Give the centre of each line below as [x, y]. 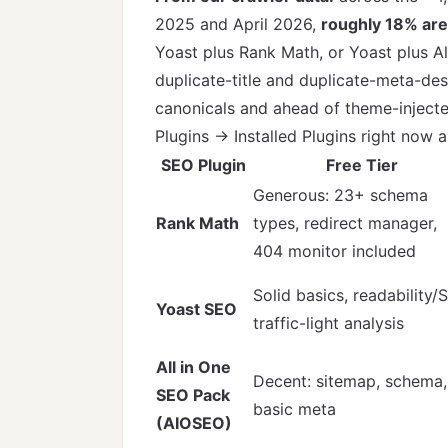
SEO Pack [193, 395]
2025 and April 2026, [238, 24]
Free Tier [362, 165]
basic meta [294, 409]
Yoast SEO [196, 309]
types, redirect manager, [345, 223]
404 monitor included [334, 251]
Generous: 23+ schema [340, 195]
